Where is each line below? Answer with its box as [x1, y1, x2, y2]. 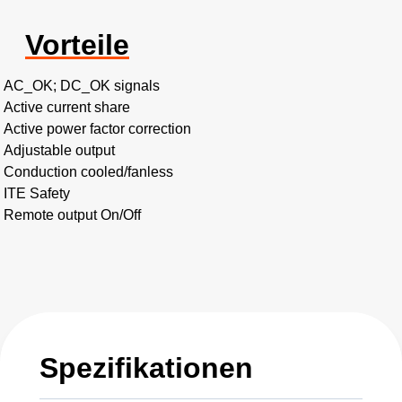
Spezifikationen [39, 352, 253, 385]
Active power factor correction [4, 121, 191, 137]
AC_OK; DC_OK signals [4, 78, 160, 94]
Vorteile [25, 29, 129, 62]
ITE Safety [4, 186, 70, 202]
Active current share [4, 100, 130, 116]
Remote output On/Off [4, 207, 141, 223]
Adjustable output [4, 143, 115, 159]
